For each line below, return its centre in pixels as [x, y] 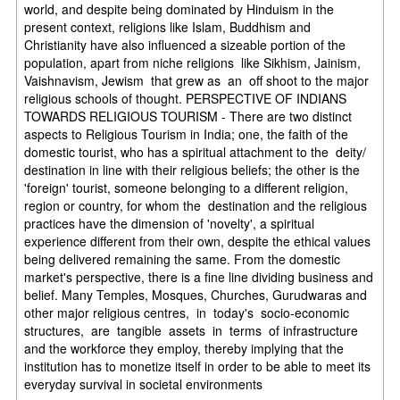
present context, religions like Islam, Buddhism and [168, 26]
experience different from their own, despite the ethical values [198, 241]
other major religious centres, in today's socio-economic [189, 312]
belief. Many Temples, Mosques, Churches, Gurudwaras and [196, 294]
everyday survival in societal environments [144, 383]
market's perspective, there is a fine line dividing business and [199, 276]
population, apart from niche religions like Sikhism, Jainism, [193, 62]
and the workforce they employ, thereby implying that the [184, 348]
